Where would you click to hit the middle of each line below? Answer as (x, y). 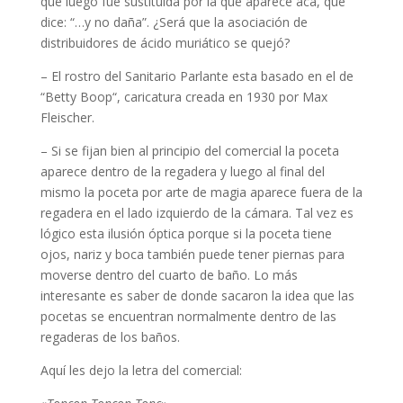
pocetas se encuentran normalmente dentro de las (188, 317)
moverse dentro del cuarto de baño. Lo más (169, 275)
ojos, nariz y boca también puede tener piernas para (192, 255)
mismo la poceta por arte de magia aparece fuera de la (201, 193)
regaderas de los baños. (110, 337)
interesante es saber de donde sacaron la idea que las (197, 296)
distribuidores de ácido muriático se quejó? (165, 43)
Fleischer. (67, 118)
